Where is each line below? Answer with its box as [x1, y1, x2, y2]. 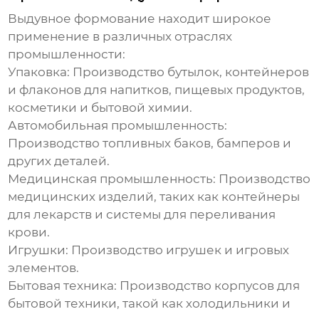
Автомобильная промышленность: [8, 118, 228, 133]
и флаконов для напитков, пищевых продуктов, [8, 83, 305, 98]
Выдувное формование [8, 11, 156, 26]
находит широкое [155, 11, 272, 26]
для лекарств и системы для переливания [8, 207, 276, 222]
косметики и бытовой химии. [8, 100, 193, 115]
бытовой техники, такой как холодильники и [8, 296, 291, 311]
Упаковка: [8, 65, 70, 80]
